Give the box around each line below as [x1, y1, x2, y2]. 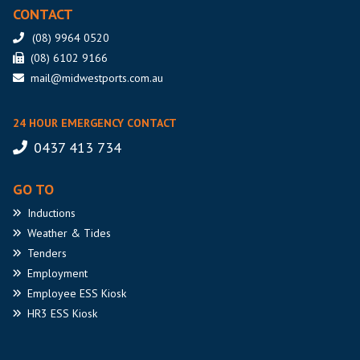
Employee [27, 286, 76, 301]
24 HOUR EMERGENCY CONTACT [13, 116, 177, 131]
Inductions [27, 206, 76, 221]
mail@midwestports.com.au [31, 71, 163, 86]
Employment [27, 266, 88, 281]
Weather [27, 226, 67, 241]
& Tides [67, 226, 111, 241]
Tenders [27, 246, 67, 261]
